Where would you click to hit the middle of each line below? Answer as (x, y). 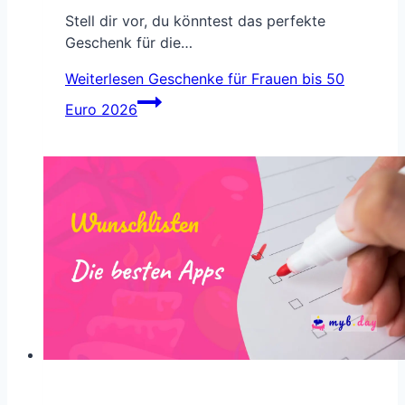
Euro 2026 (101, 109)
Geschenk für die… (129, 42)
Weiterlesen (104, 78)
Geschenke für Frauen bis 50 (244, 78)
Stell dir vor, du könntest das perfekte (195, 20)
